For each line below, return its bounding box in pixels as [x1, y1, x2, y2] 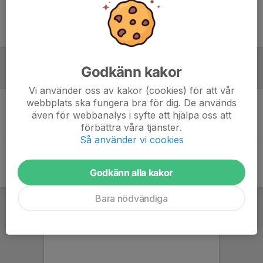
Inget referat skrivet [93, 110, 170, 121]
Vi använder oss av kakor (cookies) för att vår [28, 84, 235, 96]
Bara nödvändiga [95, 192, 168, 204]
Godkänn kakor [81, 63, 182, 80]
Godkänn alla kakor [89, 166, 174, 178]
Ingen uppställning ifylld [87, 15, 176, 25]
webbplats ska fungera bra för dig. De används [26, 96, 237, 109]
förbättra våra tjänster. [81, 121, 182, 133]
